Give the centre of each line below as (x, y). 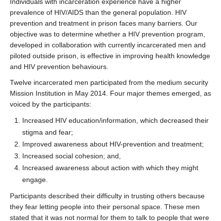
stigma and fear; (48, 132)
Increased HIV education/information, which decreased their (115, 120)
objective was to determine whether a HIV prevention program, (108, 34)
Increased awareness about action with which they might (110, 168)
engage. (35, 180)
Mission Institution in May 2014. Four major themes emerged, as (110, 93)
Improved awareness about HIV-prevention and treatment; (113, 144)
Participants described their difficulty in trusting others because (107, 196)
